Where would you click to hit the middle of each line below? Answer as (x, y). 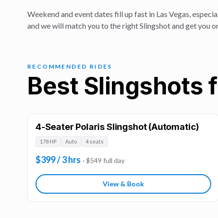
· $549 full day (104, 160)
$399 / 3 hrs (58, 160)
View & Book (123, 184)
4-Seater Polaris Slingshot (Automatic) (118, 127)
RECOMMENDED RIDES (70, 66)
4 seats (95, 141)
